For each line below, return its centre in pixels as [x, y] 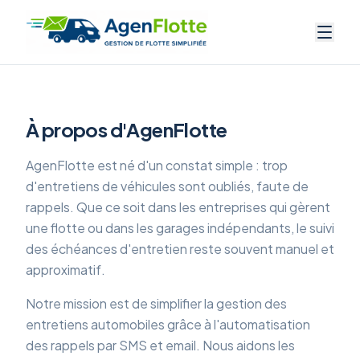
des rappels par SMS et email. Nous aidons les [160, 345]
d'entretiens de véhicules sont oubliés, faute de [167, 186]
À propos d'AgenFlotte [127, 129]
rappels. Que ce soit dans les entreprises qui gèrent [178, 207]
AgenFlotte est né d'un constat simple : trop [157, 165]
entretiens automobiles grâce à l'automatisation [168, 324]
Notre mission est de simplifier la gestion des [156, 303]
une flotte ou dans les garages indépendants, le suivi [180, 228]
